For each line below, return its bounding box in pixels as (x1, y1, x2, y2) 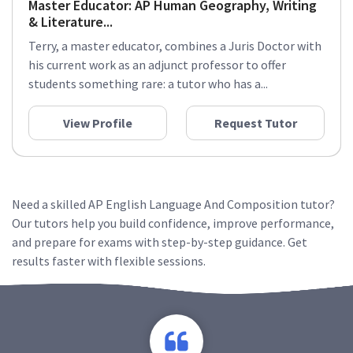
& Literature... (28, 13, 113, 31)
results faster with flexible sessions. (12, 253, 206, 269)
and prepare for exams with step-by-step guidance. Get (12, 234, 307, 250)
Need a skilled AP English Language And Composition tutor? (12, 196, 335, 212)
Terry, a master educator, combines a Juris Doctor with (28, 38, 321, 54)
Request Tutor (214, 115, 297, 131)
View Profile (63, 115, 132, 131)
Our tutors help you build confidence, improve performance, (12, 215, 334, 231)
